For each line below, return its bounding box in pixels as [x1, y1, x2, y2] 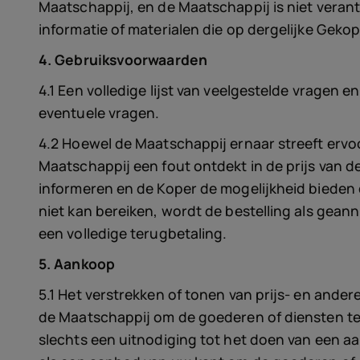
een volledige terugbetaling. [39, 223, 227, 243]
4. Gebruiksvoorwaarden [39, 50, 207, 69]
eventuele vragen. [39, 103, 160, 122]
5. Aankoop [39, 254, 115, 273]
